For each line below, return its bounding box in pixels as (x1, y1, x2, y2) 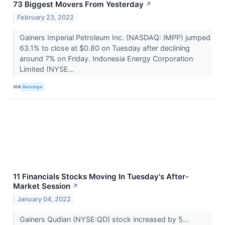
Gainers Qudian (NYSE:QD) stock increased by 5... (19, 214, 191, 223)
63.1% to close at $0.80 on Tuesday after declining (19, 43, 190, 52)
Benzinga (23, 84, 43, 90)
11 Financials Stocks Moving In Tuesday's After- (13, 171, 189, 181)
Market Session (13, 181, 70, 191)
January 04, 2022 (17, 195, 71, 203)
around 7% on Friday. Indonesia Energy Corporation (19, 54, 193, 63)
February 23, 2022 (17, 13, 74, 21)
